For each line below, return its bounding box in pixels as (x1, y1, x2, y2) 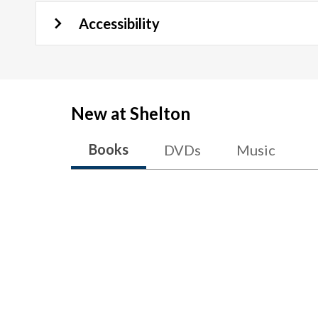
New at (71, 103, 130, 124)
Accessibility (79, 15, 160, 32)
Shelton (130, 103, 190, 124)
